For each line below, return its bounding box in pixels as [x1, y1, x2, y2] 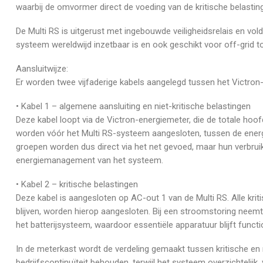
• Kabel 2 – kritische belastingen [16, 178, 138, 190]
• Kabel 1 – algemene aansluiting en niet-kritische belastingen [16, 100, 251, 112]
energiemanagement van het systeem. [16, 154, 163, 166]
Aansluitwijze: [16, 63, 68, 74]
